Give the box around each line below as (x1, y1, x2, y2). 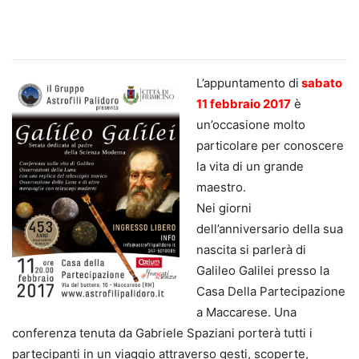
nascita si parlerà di (196, 242, 306, 258)
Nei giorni (196, 200, 252, 216)
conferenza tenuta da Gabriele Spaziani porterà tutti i (12, 325, 313, 341)
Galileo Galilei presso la (196, 263, 329, 279)
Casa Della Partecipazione (196, 284, 345, 300)
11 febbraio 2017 (196, 96, 291, 112)
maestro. (196, 179, 246, 196)
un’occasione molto (196, 117, 305, 133)
